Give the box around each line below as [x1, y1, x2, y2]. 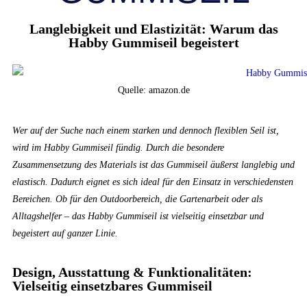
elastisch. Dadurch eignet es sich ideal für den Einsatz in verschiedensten [12, 176, 293, 187]
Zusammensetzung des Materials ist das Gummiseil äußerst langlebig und [12, 159, 295, 170]
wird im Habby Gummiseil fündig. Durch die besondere [12, 142, 224, 153]
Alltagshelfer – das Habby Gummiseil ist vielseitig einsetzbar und [12, 210, 264, 221]
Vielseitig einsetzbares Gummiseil [12, 278, 212, 293]
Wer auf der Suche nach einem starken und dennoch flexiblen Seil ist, [12, 125, 279, 136]
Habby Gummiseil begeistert [68, 35, 239, 51]
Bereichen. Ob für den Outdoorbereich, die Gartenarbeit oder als [12, 193, 262, 204]
